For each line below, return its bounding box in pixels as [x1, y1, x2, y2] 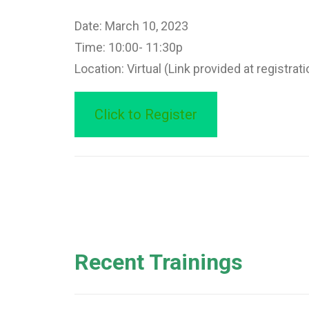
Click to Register [94, 106, 197, 123]
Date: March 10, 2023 [74, 19, 188, 33]
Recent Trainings [74, 249, 243, 275]
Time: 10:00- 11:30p [74, 40, 183, 54]
